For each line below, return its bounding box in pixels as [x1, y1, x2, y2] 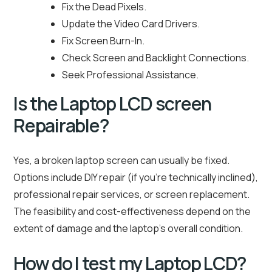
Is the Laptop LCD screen [13, 91, 211, 117]
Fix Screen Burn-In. [62, 34, 144, 48]
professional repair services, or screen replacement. [13, 188, 250, 202]
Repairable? [13, 113, 109, 138]
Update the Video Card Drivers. [62, 17, 200, 31]
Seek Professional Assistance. [62, 68, 199, 82]
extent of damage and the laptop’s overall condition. [13, 222, 243, 236]
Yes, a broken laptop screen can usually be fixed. [13, 154, 229, 168]
